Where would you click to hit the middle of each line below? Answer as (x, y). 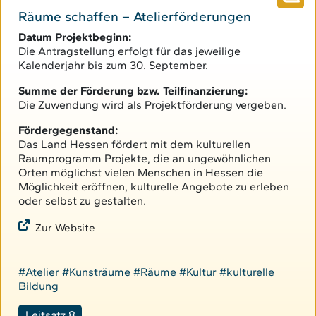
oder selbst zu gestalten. (82, 201)
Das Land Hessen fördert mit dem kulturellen (134, 145)
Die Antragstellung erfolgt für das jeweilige (129, 51)
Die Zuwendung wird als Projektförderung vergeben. (152, 105)
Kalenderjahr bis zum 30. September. (113, 66)
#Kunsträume (96, 272)
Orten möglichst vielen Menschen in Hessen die (141, 173)
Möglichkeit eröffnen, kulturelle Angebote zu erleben (154, 187)
